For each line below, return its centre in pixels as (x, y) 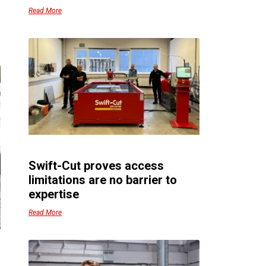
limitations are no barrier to (103, 180)
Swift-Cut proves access (96, 166)
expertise (54, 194)
